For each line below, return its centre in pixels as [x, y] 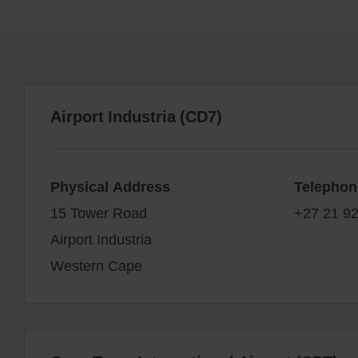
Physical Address [110, 186]
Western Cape [96, 265]
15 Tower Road [99, 212]
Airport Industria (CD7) [136, 116]
